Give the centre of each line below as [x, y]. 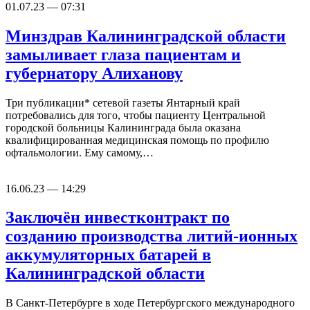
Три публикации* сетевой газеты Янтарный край [123, 102]
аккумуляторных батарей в [108, 255]
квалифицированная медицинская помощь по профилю [137, 140]
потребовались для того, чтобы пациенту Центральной [136, 115]
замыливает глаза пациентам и [123, 54]
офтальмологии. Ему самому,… [80, 152]
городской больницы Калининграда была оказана [123, 127]
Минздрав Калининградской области [146, 36]
